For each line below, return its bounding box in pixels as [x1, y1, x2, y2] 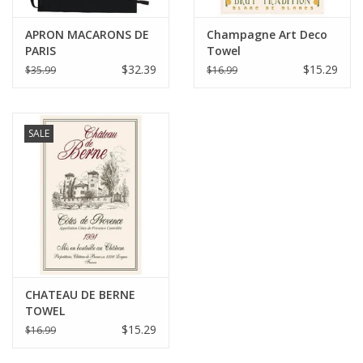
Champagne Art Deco [207, 26, 327, 42]
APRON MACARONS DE [25, 26, 149, 42]
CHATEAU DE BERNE [25, 287, 135, 303]
